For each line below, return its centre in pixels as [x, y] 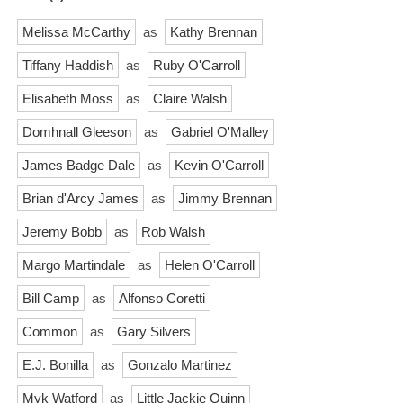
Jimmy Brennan [225, 198]
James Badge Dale [79, 165]
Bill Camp [51, 298]
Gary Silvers [154, 331]
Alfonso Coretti [162, 298]
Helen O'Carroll [210, 264]
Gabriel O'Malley [220, 131]
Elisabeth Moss [68, 98]
